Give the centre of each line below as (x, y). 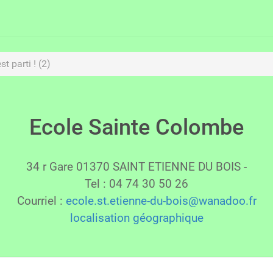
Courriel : (41, 200)
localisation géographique (136, 218)
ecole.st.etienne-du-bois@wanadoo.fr (161, 200)
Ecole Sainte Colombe (136, 127)
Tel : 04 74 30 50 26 (136, 183)
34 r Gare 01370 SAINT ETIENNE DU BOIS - (136, 166)
